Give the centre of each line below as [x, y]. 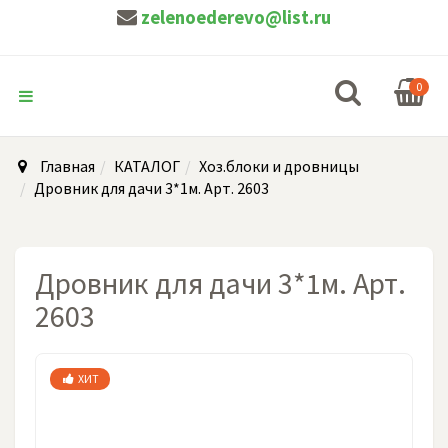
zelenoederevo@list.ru [236, 17]
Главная [67, 166]
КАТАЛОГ [147, 166]
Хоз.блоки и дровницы [279, 166]
